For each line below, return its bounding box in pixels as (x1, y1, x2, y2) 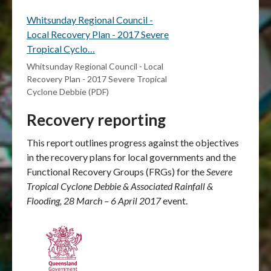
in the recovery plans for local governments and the (27, 151, 236, 163)
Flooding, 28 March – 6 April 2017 (27, 194, 161, 206)
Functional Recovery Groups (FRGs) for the (27, 165, 206, 177)
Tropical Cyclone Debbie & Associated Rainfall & (27, 180, 213, 192)
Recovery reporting (27, 109, 166, 129)
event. (161, 194, 188, 206)
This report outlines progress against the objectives (27, 136, 239, 148)
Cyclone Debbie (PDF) (27, 86, 109, 97)
